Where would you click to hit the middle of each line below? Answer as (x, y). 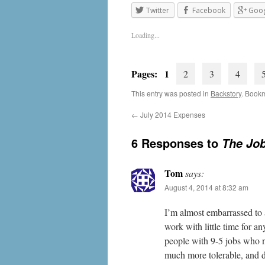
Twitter (158, 10)
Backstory (226, 93)
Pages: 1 (154, 74)
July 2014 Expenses (172, 115)
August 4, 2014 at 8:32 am (206, 188)
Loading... (146, 35)
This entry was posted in (171, 93)
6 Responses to (177, 143)
